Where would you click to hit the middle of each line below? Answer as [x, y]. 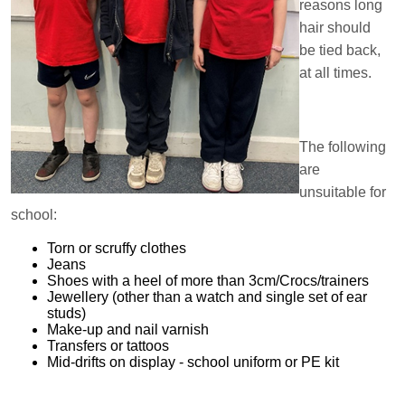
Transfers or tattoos [108, 345]
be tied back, [340, 50]
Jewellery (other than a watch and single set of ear [207, 297]
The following [343, 146]
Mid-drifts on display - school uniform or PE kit [193, 362]
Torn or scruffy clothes [117, 248]
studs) [66, 313]
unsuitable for [343, 192]
